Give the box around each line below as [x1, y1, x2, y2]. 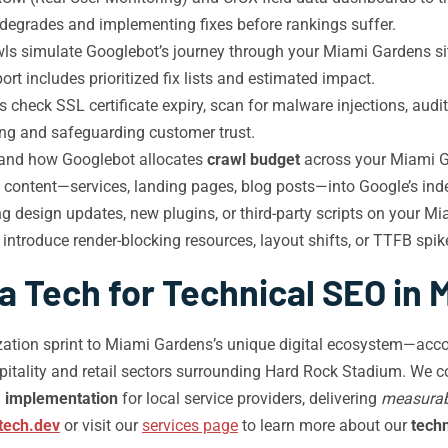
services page [142, 416, 238, 435]
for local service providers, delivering [118, 389, 381, 408]
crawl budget [207, 150, 300, 169]
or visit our [60, 416, 142, 435]
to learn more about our [238, 416, 411, 435]
